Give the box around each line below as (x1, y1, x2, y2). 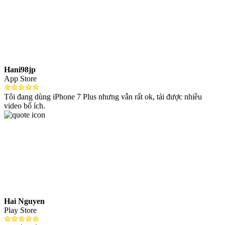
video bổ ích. (4, 101, 45, 110)
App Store (4, 74, 37, 83)
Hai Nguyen (4, 197, 45, 206)
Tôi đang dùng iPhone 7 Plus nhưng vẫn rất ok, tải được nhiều (4, 92, 202, 101)
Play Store (4, 206, 37, 215)
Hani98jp (4, 65, 36, 74)
